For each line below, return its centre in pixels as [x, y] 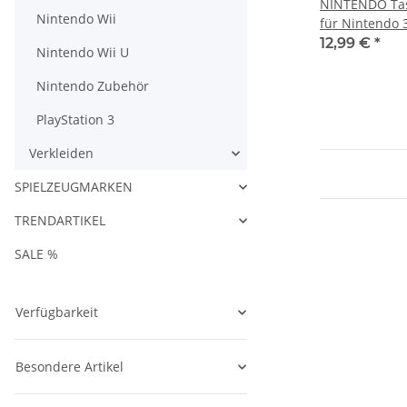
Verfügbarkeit [57, 312]
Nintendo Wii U [83, 52]
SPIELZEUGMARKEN [74, 187]
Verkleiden [61, 153]
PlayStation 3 [75, 119]
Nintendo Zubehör [93, 86]
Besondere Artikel [69, 367]
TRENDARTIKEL [60, 220]
